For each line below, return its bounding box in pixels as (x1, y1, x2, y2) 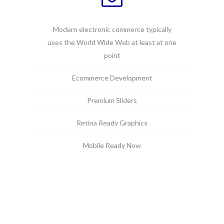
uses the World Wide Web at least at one (47, 38, 176, 46)
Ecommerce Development (71, 73, 152, 82)
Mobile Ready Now (83, 141, 141, 149)
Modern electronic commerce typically (52, 25, 171, 33)
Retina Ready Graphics (76, 118, 147, 127)
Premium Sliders (87, 96, 137, 104)
